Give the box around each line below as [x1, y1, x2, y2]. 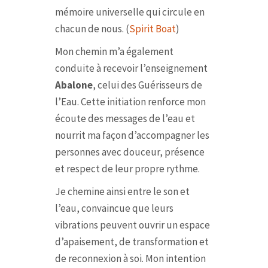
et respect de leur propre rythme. [54, 162, 200, 175]
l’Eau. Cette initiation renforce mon [54, 95, 206, 108]
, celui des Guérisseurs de [92, 78, 202, 92]
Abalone [54, 78, 93, 92]
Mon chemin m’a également [54, 45, 173, 58]
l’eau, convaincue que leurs [54, 202, 173, 215]
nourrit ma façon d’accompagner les [54, 129, 209, 142]
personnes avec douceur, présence [54, 145, 205, 159]
